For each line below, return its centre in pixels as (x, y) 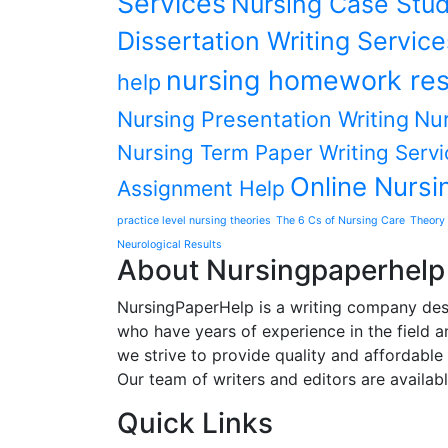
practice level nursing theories (194, 220)
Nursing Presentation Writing (263, 119)
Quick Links (195, 423)
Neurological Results (169, 244)
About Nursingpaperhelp (281, 270)
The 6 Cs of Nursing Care (340, 220)
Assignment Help (201, 188)
